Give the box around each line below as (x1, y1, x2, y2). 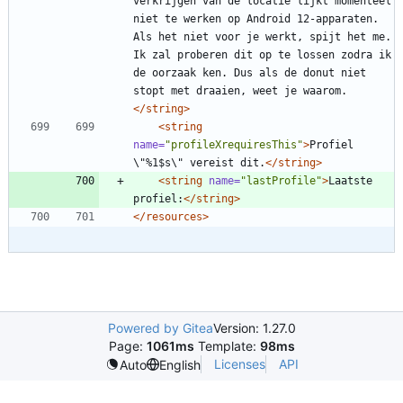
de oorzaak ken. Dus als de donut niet (133, 66, 366, 79)
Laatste (328, 174, 372, 187)
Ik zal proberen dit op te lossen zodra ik (133, 48, 391, 61)
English (158, 356, 201, 372)
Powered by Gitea (107, 320, 213, 336)
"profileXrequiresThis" (165, 138, 303, 151)
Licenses (213, 356, 265, 372)
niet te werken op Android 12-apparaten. (133, 12, 379, 25)
